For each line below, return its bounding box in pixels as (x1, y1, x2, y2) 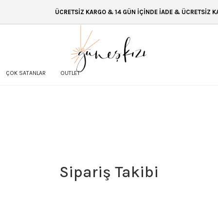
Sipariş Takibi (59, 163, 159, 181)
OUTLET (60, 69, 80, 76)
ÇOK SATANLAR (6, 69, 46, 76)
